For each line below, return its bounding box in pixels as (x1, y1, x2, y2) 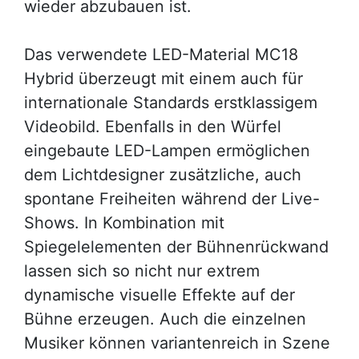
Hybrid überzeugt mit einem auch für (24, 69, 303, 88)
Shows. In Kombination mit (24, 213, 224, 232)
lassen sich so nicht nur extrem (24, 261, 260, 280)
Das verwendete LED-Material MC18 (24, 45, 298, 64)
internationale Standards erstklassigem (24, 93, 317, 112)
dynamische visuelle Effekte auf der (24, 285, 295, 305)
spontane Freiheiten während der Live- (24, 189, 320, 208)
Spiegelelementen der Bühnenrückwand (24, 237, 329, 256)
